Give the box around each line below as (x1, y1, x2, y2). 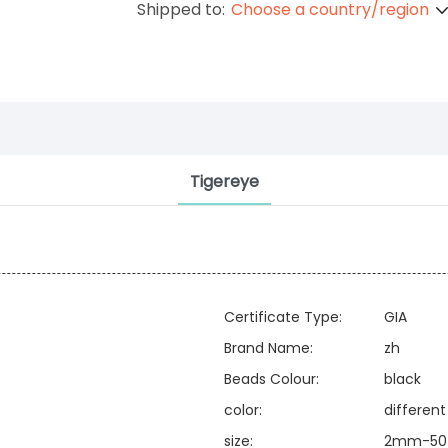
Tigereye (189, 170, 259, 194)
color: (224, 400, 262, 421)
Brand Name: (224, 338, 313, 359)
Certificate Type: (224, 307, 342, 328)
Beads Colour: (224, 369, 319, 390)
